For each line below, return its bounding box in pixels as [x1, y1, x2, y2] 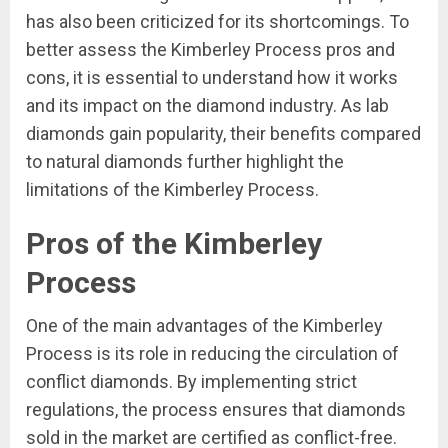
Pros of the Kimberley [26, 226, 322, 261]
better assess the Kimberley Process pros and [26, 39, 395, 60]
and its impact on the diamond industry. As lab [26, 95, 389, 116]
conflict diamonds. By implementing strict [26, 371, 357, 392]
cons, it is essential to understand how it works [26, 67, 398, 88]
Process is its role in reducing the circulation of [26, 343, 399, 364]
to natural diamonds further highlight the [26, 151, 344, 172]
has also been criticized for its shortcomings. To [26, 11, 409, 32]
